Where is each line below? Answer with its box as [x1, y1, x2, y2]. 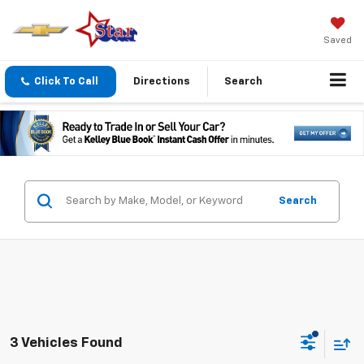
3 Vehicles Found [10, 336, 123, 351]
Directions [133, 76, 190, 88]
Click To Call [34, 76, 98, 88]
